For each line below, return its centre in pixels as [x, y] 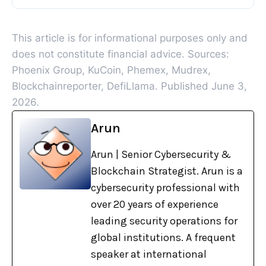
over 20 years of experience [155, 205]
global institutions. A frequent [163, 238]
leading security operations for [164, 221]
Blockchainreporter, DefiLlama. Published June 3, [130, 86]
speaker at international [149, 254]
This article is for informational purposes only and [130, 38]
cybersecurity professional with [165, 188]
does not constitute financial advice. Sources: [121, 54]
